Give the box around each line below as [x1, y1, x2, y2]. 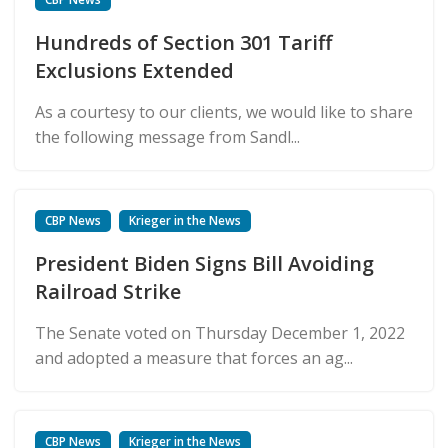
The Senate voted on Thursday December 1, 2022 [35, 321, 405, 344]
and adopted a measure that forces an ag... [35, 346, 353, 369]
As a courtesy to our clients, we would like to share [35, 100, 413, 123]
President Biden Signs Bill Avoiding [35, 249, 374, 277]
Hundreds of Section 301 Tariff [35, 28, 332, 56]
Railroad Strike [35, 277, 181, 305]
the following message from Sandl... [35, 125, 300, 148]
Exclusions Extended [35, 56, 234, 84]
